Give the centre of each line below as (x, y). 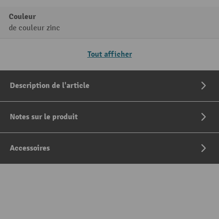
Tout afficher (109, 55)
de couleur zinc (34, 28)
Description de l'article (50, 86)
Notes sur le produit (44, 117)
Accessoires (30, 148)
